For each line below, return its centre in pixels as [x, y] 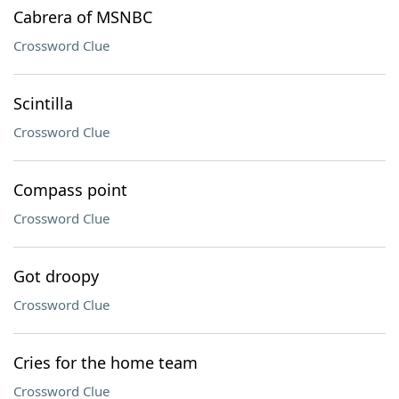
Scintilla [43, 103]
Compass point [70, 190]
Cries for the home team [106, 362]
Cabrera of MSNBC [83, 17]
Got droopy [56, 276]
